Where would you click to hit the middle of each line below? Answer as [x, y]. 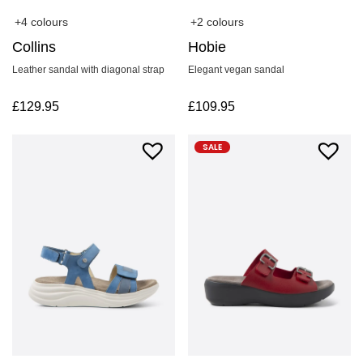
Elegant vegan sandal [237, 70]
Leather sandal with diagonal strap [88, 70]
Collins [34, 47]
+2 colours [218, 22]
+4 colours [41, 22]
